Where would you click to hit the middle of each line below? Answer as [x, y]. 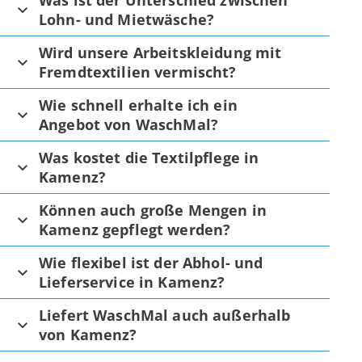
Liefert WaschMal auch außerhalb [165, 316]
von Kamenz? [88, 335]
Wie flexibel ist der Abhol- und [151, 263]
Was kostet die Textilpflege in [149, 158]
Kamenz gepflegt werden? [135, 230]
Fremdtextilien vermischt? [138, 72]
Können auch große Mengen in [153, 210]
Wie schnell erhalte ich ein [138, 105]
